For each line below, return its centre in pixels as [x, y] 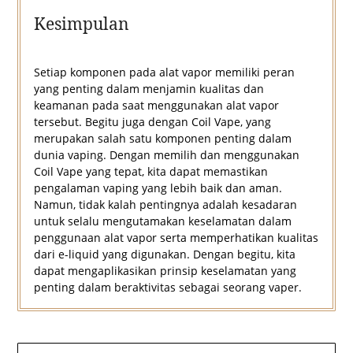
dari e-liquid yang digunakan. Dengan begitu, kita [164, 255]
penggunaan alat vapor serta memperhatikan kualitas [176, 238]
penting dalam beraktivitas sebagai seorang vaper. [167, 288]
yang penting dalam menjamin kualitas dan [149, 89]
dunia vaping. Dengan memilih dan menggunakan [166, 155]
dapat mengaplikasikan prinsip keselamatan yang [165, 271]
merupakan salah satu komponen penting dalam [162, 139]
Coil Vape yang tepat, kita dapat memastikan [150, 172]
